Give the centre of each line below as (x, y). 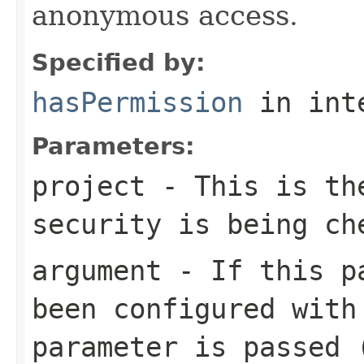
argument (97, 270)
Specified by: (119, 62)
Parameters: (113, 146)
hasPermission (137, 102)
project (89, 186)
